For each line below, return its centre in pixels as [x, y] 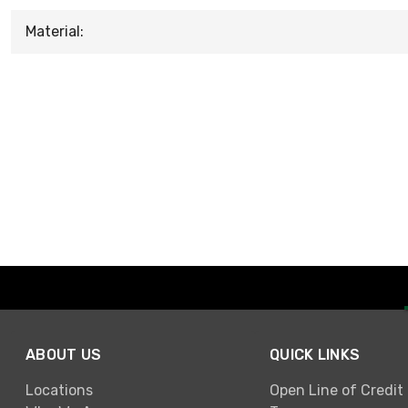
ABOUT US [64, 355]
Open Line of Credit [337, 390]
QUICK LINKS [315, 355]
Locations [59, 390]
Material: [55, 31]
